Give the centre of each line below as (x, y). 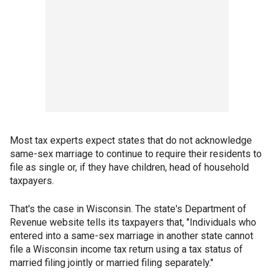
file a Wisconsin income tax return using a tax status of (126, 250)
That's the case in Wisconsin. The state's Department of (128, 209)
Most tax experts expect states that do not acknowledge (131, 141)
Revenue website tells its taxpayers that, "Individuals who (133, 223)
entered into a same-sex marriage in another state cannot (131, 236)
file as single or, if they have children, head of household (129, 168)
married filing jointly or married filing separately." (112, 263)
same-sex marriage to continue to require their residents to (136, 154)
